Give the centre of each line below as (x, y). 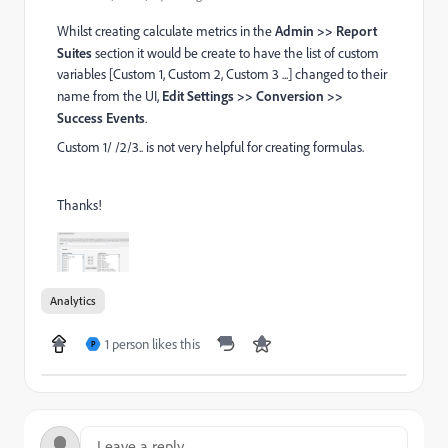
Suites (74, 52)
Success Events (101, 117)
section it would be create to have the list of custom (235, 53)
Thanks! (79, 205)
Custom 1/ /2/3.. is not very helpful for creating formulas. (210, 147)
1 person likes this (152, 344)
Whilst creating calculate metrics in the (166, 31)
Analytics (73, 301)
